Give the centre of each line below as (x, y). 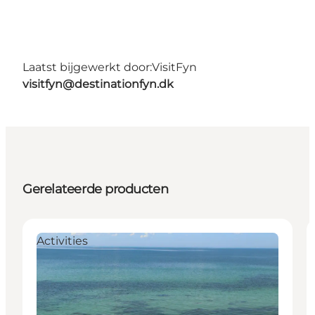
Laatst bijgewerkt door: (87, 67)
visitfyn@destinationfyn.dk (98, 84)
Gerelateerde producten (96, 189)
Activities (62, 241)
